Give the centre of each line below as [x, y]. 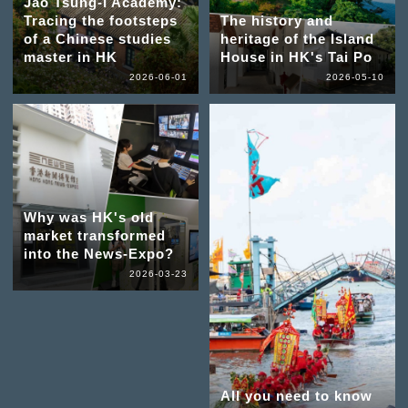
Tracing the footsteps [100, 20]
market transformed [94, 236]
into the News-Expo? [98, 254]
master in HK [70, 56]
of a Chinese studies [97, 38]
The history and [276, 20]
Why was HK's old [88, 218]
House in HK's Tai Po [296, 56]
